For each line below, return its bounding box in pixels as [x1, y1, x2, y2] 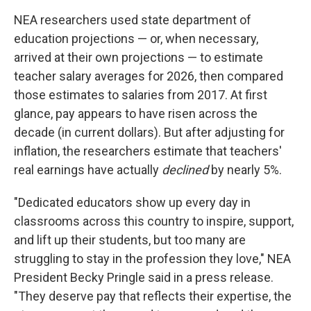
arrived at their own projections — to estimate [14, 50, 263, 65]
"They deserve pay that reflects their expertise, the [14, 289, 292, 303]
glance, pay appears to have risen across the [14, 106, 258, 121]
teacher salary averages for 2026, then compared [14, 69, 283, 83]
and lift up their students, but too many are [14, 233, 246, 247]
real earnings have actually [14, 162, 162, 177]
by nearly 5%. [208, 162, 282, 177]
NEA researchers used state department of [14, 12, 251, 27]
